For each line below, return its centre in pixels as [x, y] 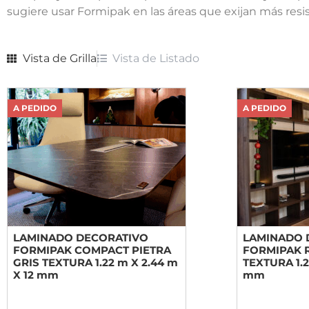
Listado [179, 59]
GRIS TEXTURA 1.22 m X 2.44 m [96, 263]
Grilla [83, 59]
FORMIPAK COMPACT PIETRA [92, 250]
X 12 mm [36, 275]
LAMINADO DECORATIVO [81, 238]
